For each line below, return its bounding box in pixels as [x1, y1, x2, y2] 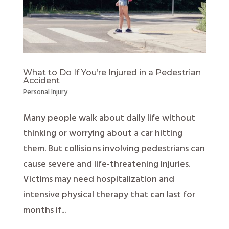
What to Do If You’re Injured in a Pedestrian [22, 67, 201, 77]
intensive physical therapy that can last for [22, 187, 195, 202]
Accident [22, 75, 60, 85]
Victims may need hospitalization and [22, 172, 174, 187]
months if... [22, 202, 66, 218]
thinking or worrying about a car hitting [22, 126, 182, 141]
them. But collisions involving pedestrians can [22, 141, 205, 156]
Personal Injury [22, 86, 67, 98]
